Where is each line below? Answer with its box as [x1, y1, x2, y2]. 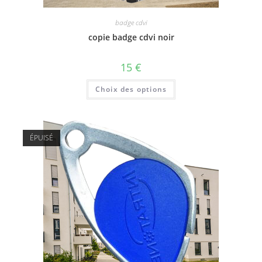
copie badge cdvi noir [88, 31, 174, 43]
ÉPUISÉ [29, 133, 53, 143]
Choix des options [95, 84, 167, 94]
